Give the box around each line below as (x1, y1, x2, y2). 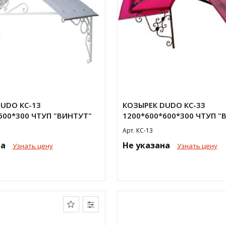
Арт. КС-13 (122, 126, 153, 135)
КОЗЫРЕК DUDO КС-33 (122, 100, 205, 110)
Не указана (122, 140, 172, 151)
